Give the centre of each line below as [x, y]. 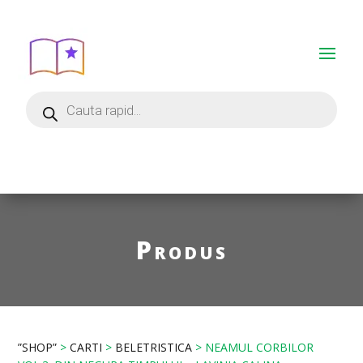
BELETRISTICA [154, 347]
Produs [181, 250]
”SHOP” [38, 347]
